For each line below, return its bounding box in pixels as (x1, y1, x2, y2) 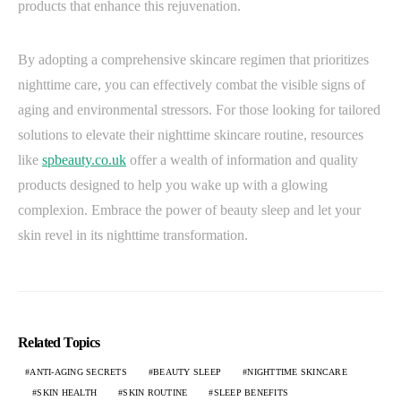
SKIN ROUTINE (123, 387, 188, 397)
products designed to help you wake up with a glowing (18, 176, 328, 192)
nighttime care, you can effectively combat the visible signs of (18, 76, 365, 92)
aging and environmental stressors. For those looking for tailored (18, 101, 380, 117)
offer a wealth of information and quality (126, 151, 358, 167)
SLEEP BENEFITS (213, 387, 288, 397)
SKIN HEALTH (37, 387, 97, 397)
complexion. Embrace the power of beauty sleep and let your (18, 201, 361, 218)
